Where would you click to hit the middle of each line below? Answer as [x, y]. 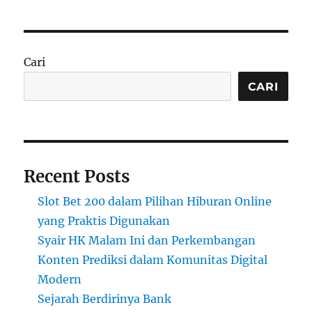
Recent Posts [77, 177]
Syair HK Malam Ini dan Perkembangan [147, 241]
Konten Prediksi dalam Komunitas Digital [153, 260]
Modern [60, 280]
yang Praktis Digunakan [104, 221]
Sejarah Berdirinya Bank [105, 299]
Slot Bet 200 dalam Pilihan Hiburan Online [155, 202]
